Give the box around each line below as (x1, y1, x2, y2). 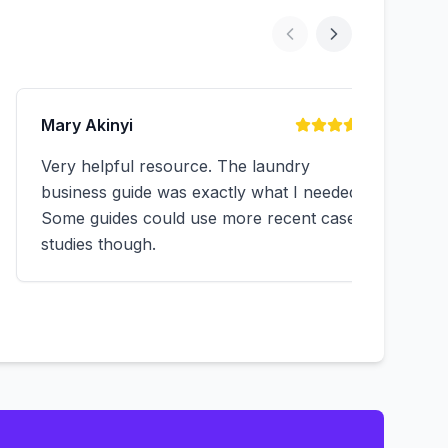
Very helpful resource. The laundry (41, 156, 310, 176)
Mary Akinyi (41, 115, 133, 135)
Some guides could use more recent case (41, 208, 356, 228)
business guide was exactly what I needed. (41, 182, 362, 202)
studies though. (41, 234, 156, 254)
